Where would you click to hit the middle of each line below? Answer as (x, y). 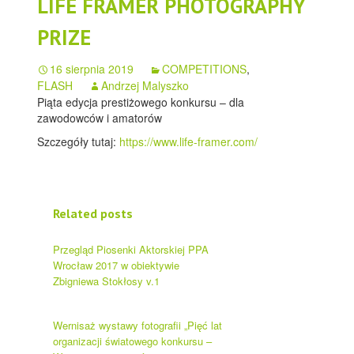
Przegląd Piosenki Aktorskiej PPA (131, 250)
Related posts (93, 214)
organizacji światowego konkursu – (133, 341)
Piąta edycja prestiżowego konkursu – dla (141, 102)
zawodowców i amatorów (100, 118)
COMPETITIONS (205, 69)
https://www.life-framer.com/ (189, 142)
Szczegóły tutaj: (79, 142)
